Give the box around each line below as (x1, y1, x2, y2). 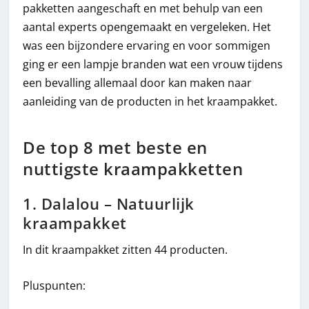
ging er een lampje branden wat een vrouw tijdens (23, 57, 283, 72)
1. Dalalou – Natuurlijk (23, 193, 195, 214)
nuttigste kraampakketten (23, 157, 243, 180)
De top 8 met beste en (23, 135, 208, 159)
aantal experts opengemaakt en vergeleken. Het (23, 19, 272, 35)
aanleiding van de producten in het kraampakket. (23, 94, 278, 110)
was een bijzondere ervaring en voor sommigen (23, 38, 271, 54)
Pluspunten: (23, 278, 86, 294)
